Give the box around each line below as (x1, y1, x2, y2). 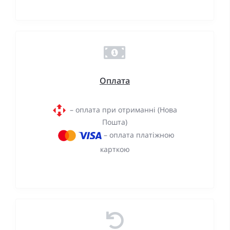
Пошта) (102, 117, 127, 127)
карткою (100, 144, 130, 155)
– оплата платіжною (101, 129, 175, 140)
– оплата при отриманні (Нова (65, 104, 177, 114)
